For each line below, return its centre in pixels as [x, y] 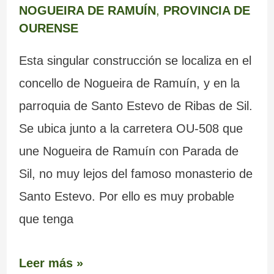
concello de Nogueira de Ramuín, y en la [129, 83]
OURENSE [48, 28]
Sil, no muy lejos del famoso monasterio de [135, 173]
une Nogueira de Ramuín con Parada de [128, 151]
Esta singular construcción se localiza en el [135, 60]
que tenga [46, 219]
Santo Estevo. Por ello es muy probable [126, 196]
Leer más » [51, 263]
